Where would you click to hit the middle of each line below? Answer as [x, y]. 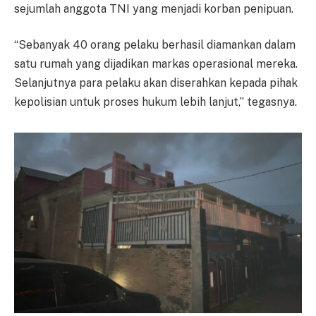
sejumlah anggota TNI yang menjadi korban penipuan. [154, 8]
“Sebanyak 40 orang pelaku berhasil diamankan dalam [155, 45]
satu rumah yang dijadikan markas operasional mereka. [156, 64]
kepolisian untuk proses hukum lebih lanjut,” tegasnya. [156, 102]
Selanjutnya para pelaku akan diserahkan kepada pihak [156, 83]
